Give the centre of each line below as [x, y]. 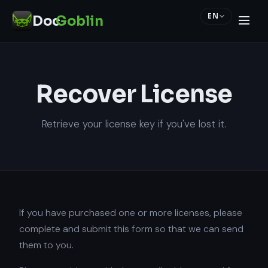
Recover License [134, 94]
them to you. [46, 245]
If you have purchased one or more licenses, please [131, 213]
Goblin [80, 21]
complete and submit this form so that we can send [131, 229]
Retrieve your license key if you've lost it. [134, 124]
